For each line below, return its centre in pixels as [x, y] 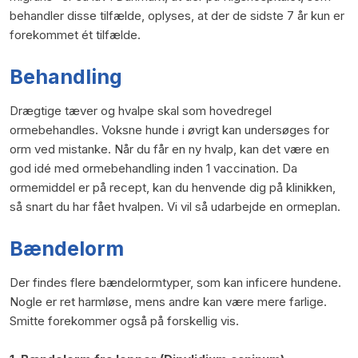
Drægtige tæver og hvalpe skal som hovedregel [140, 110]
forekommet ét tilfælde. [75, 34]
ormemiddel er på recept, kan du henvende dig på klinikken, [172, 187]
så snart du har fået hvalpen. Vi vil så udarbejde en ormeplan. [175, 206]
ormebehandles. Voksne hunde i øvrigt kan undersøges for [169, 129]
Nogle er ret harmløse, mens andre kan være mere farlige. [168, 301]
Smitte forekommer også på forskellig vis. [124, 320]
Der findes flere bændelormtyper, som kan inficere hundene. [175, 282]
